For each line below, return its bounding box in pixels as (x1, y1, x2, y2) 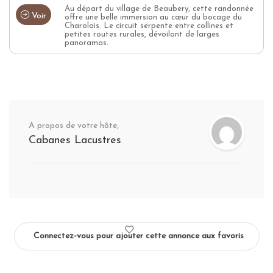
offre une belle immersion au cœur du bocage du (65, 13, 242, 21)
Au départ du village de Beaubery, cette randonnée (65, 4, 253, 13)
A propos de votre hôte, (29, 121, 119, 130)
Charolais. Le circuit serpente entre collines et (65, 21, 233, 30)
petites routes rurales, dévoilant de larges (65, 30, 219, 38)
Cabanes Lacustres (29, 134, 121, 146)
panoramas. (65, 38, 108, 47)
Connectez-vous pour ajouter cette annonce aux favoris (33, 231, 244, 241)
